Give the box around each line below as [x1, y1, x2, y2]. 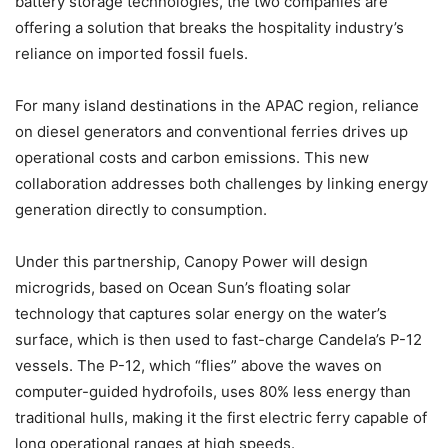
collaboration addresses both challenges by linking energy [15, 173, 428, 193]
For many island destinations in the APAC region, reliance [15, 95, 419, 115]
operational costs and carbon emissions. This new [15, 147, 369, 167]
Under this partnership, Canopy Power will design [15, 251, 368, 271]
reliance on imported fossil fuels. [15, 43, 248, 63]
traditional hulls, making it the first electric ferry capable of [15, 407, 427, 427]
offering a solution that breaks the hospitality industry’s [15, 17, 404, 37]
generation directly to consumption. [15, 199, 267, 219]
